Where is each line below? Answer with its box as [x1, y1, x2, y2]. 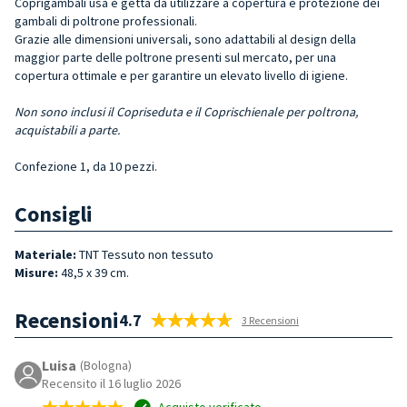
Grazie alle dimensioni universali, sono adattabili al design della [15, 30, 356, 47]
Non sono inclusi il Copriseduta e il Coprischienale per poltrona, [15, 103, 358, 120]
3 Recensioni [242, 313, 299, 327]
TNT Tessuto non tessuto [79, 245, 213, 263]
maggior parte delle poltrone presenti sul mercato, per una [15, 48, 336, 65]
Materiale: [15, 245, 79, 263]
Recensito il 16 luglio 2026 [42, 374, 181, 392]
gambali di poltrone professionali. [15, 12, 200, 29]
